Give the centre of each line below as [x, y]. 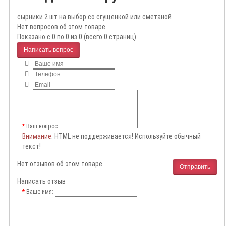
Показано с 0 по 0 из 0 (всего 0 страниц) [77, 37]
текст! [32, 147]
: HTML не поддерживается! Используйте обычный [126, 136]
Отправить [195, 167]
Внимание [37, 136]
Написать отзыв [41, 181]
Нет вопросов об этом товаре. [62, 27]
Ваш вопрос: [43, 126]
